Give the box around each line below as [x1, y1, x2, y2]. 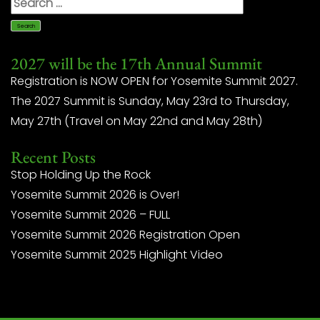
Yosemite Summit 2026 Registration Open [11, 226, 240, 243]
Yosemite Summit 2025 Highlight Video [11, 246, 223, 263]
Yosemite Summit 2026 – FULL [11, 206, 170, 223]
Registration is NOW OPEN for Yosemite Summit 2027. [11, 73, 298, 89]
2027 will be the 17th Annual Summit [11, 52, 262, 74]
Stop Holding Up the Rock [11, 166, 151, 183]
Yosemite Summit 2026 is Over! [11, 186, 179, 203]
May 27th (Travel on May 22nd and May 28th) [11, 113, 262, 129]
